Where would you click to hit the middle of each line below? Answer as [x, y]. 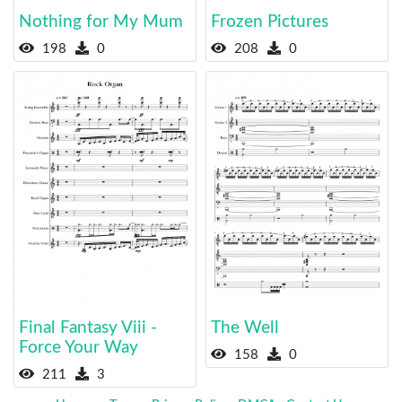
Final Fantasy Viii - [88, 328]
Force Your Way [79, 347]
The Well [245, 328]
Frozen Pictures [270, 22]
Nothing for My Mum [101, 22]
